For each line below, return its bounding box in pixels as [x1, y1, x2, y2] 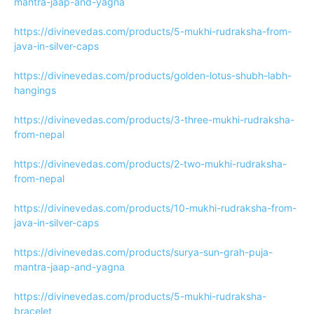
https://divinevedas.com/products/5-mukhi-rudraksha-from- [14, 25, 292, 37]
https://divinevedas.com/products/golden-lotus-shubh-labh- [14, 69, 292, 81]
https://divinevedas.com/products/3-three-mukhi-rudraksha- [14, 114, 294, 125]
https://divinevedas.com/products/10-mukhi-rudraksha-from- [14, 202, 296, 214]
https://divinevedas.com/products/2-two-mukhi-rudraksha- [14, 158, 287, 170]
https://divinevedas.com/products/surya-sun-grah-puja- [14, 246, 273, 258]
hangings [14, 84, 56, 96]
